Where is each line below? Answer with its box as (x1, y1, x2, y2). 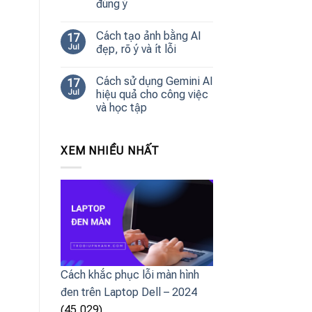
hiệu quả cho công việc (96, 87, 208, 101)
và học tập (96, 100, 147, 114)
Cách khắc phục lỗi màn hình (61, 267, 199, 281)
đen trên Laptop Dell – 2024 (61, 285, 197, 299)
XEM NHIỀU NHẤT (61, 143, 160, 157)
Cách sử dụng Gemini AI (96, 74, 213, 88)
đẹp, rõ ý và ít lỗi (96, 42, 176, 56)
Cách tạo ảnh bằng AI (96, 29, 201, 42)
